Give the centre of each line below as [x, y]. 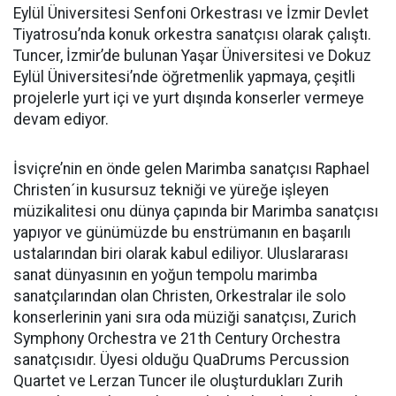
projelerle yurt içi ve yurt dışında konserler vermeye [189, 98]
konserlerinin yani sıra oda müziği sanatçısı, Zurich [185, 317]
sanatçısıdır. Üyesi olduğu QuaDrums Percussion [181, 360]
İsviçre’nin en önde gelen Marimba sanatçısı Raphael [191, 169]
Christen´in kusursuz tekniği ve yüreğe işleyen [171, 190]
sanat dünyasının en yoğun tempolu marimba [165, 275]
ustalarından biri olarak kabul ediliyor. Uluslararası [181, 254]
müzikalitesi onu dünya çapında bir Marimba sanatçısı [196, 211]
